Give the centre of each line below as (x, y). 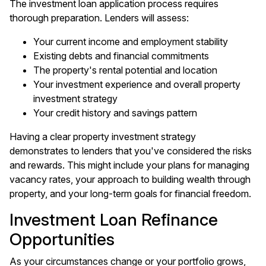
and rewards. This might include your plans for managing (129, 165)
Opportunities (62, 239)
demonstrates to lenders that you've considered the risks (131, 151)
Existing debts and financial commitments (121, 56)
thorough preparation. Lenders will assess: (99, 18)
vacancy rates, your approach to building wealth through (130, 179)
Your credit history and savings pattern (115, 113)
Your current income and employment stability (131, 42)
